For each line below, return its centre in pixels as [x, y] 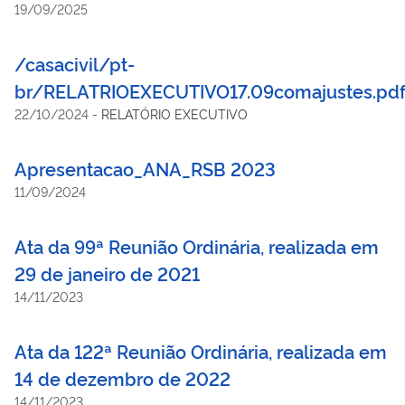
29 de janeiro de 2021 [107, 273]
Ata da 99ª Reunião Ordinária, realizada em [197, 245]
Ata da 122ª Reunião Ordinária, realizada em [201, 350]
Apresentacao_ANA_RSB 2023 [145, 168]
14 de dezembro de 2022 [122, 377]
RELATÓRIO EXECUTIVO [174, 113]
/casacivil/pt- [75, 63]
